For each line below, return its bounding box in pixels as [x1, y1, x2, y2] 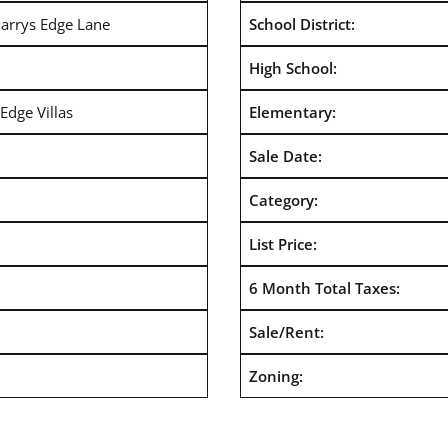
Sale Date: [248, 145, 322, 166]
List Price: [248, 233, 317, 254]
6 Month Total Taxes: [248, 277, 400, 298]
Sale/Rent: [248, 321, 324, 342]
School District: [248, 13, 355, 34]
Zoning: [248, 365, 303, 386]
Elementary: [248, 101, 336, 122]
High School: [248, 57, 337, 78]
